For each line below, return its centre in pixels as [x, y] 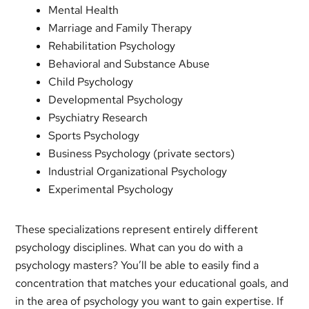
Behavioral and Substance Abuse [129, 64]
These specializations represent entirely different [137, 229]
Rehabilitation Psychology [112, 46]
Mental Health [84, 10]
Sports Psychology [94, 136]
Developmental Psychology [116, 100]
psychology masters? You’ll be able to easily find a [137, 265]
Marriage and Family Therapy [120, 28]
